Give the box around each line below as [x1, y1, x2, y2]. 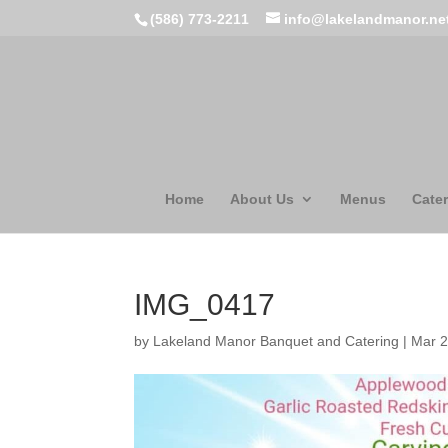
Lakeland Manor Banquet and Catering [153, 333, 400, 349]
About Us [229, 191, 294, 207]
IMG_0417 [134, 288, 276, 321]
